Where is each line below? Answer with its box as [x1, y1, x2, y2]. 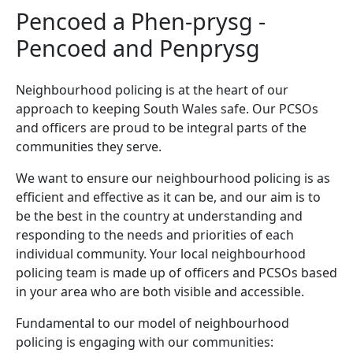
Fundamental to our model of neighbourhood [16, 314, 289, 333]
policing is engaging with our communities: [16, 333, 273, 351]
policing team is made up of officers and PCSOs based [16, 264, 337, 282]
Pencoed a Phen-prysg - [16, 6, 266, 37]
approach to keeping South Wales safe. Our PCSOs [16, 100, 318, 118]
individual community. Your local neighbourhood [16, 245, 306, 263]
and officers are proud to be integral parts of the [16, 119, 307, 137]
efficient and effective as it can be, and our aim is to [16, 188, 321, 206]
